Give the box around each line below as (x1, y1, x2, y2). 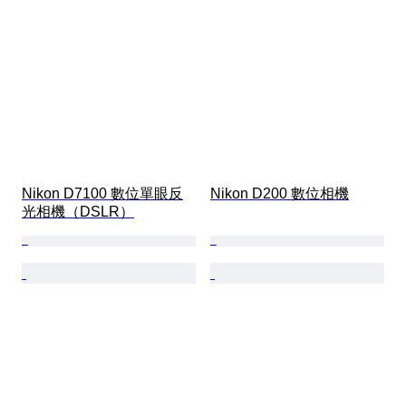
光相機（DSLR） (22, 204, 134, 220)
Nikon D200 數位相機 (210, 186, 349, 202)
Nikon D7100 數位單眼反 (22, 186, 183, 202)
